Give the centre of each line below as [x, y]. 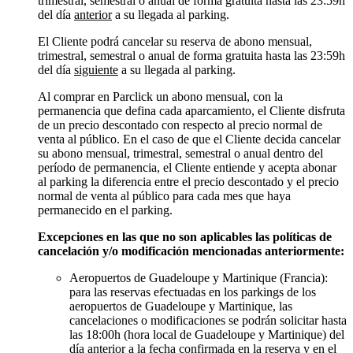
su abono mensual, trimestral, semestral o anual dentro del [180, 154]
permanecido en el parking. [105, 210]
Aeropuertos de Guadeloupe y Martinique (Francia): [199, 278]
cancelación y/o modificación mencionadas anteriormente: [191, 251]
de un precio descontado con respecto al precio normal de [180, 125]
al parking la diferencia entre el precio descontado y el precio [188, 182]
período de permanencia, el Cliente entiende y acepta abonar [187, 168]
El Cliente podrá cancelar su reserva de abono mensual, [175, 42]
